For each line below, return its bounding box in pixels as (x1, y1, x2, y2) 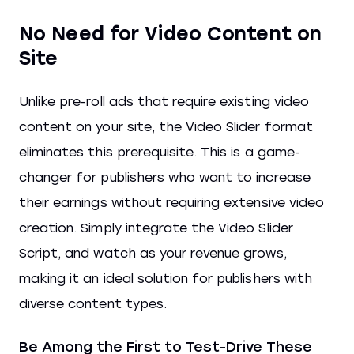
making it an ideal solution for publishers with (19, 270, 312, 286)
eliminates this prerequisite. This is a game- (19, 144, 300, 160)
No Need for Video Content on (19, 21, 322, 45)
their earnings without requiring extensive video (19, 194, 324, 210)
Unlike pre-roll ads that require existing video (19, 93, 309, 109)
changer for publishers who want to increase (19, 169, 311, 185)
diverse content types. (19, 296, 167, 311)
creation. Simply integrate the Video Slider (19, 220, 293, 235)
